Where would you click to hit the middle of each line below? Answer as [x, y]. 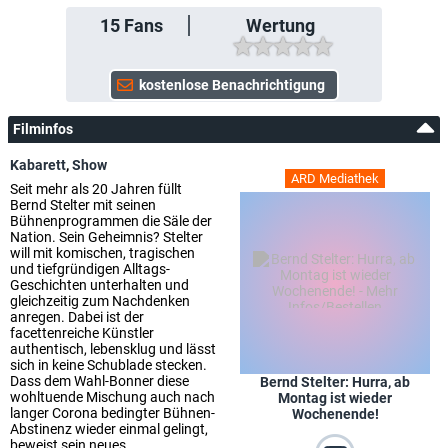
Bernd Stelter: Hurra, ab [335, 382]
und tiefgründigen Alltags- [90, 269]
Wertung [280, 25]
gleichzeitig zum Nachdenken [100, 301]
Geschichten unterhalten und [99, 285]
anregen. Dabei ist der [77, 317]
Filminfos [43, 129]
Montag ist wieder [335, 398]
